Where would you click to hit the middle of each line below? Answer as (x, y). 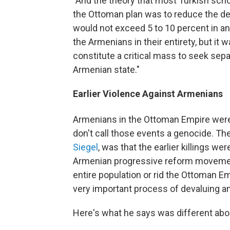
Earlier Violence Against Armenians (148, 94)
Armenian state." (106, 70)
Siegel (85, 147)
